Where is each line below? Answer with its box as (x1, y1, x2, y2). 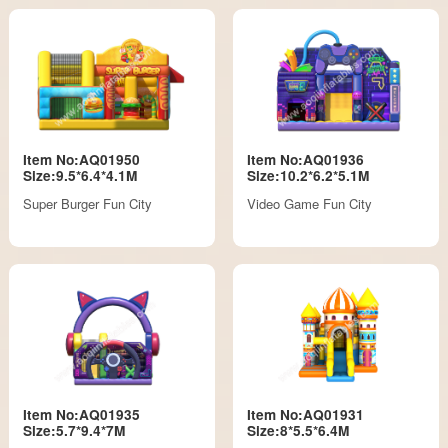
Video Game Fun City (246, 194, 372, 214)
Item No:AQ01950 (23, 150, 141, 170)
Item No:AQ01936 (246, 150, 364, 170)
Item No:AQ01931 (246, 405, 364, 425)
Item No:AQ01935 (23, 405, 141, 425)
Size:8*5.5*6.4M (246, 421, 349, 441)
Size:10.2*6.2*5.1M (246, 166, 369, 186)
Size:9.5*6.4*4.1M (23, 166, 138, 186)
